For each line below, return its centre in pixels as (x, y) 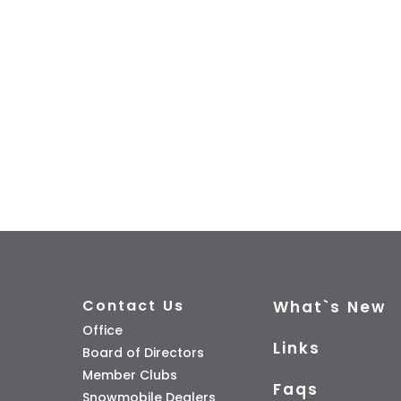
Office (102, 330)
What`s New (330, 307)
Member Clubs (129, 375)
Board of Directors (143, 352)
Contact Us (133, 305)
